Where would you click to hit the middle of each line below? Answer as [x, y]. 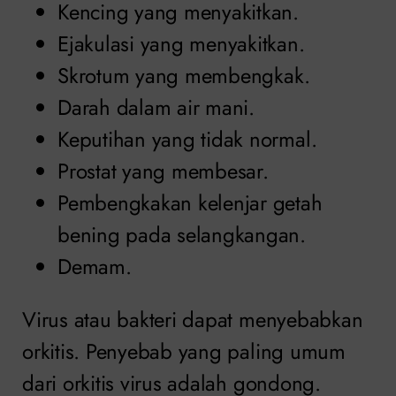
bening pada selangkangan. [182, 235]
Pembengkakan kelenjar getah [190, 203]
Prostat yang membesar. [163, 171]
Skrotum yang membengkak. [184, 76]
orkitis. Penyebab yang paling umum [184, 352]
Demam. [95, 267]
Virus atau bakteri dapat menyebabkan [193, 320]
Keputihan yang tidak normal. [187, 140]
